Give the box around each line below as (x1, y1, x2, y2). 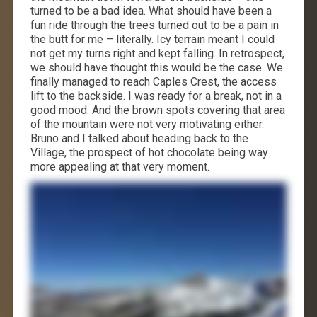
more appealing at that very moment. (30, 159, 209, 173)
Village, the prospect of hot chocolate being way (30, 145, 268, 159)
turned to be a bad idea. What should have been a (30, 4, 272, 18)
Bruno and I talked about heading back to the (30, 131, 248, 145)
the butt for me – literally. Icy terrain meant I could (30, 32, 275, 46)
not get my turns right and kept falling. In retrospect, (30, 46, 284, 60)
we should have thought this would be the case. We (30, 60, 283, 74)
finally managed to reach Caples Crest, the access (30, 74, 277, 88)
